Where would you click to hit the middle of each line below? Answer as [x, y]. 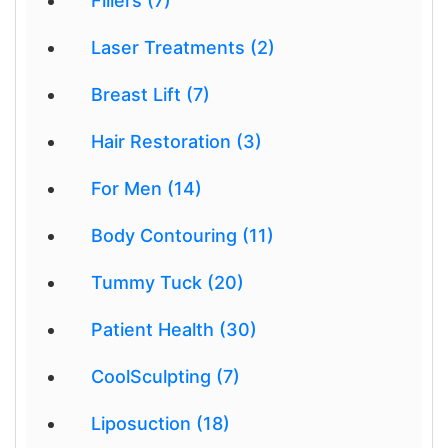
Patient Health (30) [174, 329]
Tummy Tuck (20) [167, 282]
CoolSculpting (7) [165, 376]
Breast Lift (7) [150, 94]
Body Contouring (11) [182, 235]
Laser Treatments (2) [183, 47]
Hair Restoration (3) [176, 141]
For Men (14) [146, 188]
